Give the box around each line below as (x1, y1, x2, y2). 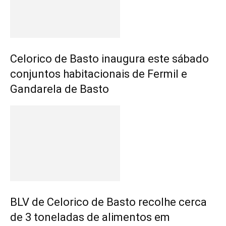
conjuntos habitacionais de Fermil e (10, 68, 187, 80)
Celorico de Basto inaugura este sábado (10, 52, 209, 65)
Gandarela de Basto (10, 83, 109, 95)
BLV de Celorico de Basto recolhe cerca (10, 196, 207, 208)
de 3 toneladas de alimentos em (10, 211, 170, 223)
